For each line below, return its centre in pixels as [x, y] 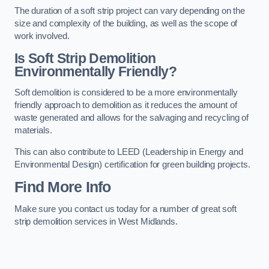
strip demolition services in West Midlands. [96, 222]
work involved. [42, 36]
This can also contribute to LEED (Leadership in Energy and [129, 152]
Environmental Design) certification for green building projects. [132, 164]
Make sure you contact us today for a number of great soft [125, 209]
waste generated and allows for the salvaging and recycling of [132, 118]
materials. [33, 131]
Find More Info [63, 187]
